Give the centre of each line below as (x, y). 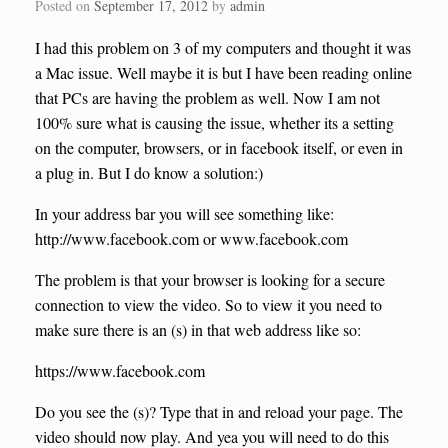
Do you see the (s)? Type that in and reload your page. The (219, 412)
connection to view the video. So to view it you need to (208, 305)
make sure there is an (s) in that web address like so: (198, 330)
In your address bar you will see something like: (184, 214)
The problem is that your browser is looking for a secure (210, 280)
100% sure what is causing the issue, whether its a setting (214, 123)
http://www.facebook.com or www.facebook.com (191, 239)
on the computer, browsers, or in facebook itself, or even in (219, 148)
